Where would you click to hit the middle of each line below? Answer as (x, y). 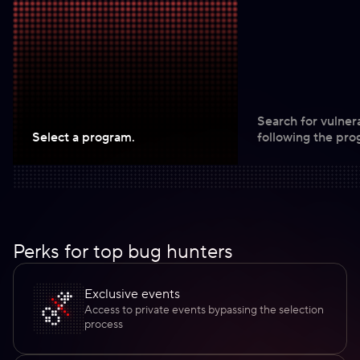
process (104, 324)
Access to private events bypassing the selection (204, 310)
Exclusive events (132, 294)
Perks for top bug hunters (123, 252)
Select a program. (84, 137)
